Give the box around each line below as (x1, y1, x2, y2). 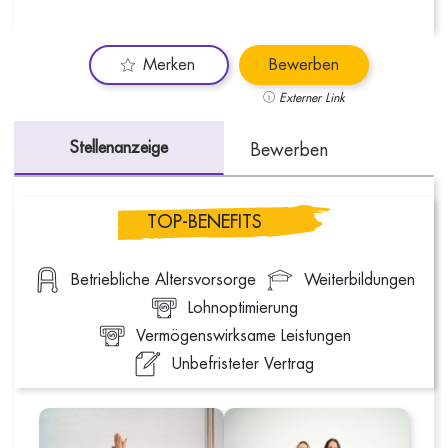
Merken (143, 57, 195, 73)
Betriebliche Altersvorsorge (71, 272, 257, 288)
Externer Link (279, 92, 345, 104)
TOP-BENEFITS (146, 213, 262, 231)
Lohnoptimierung (188, 300, 298, 316)
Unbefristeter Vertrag (172, 356, 314, 372)
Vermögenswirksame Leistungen (135, 328, 351, 344)
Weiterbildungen (303, 272, 415, 288)
